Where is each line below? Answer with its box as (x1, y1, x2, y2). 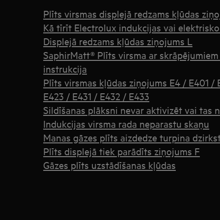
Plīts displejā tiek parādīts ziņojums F (43, 145, 200, 157)
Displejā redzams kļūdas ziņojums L (43, 35, 192, 47)
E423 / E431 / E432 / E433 (43, 90, 149, 102)
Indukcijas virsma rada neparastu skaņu (43, 117, 209, 130)
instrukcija (43, 62, 87, 75)
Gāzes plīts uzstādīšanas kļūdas (43, 159, 176, 171)
